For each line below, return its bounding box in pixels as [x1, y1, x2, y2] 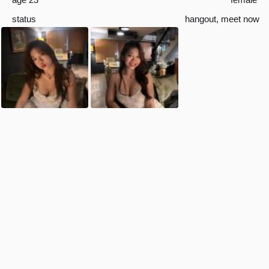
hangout [185, 14, 216, 24]
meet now [221, 14, 259, 24]
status [12, 14, 36, 24]
